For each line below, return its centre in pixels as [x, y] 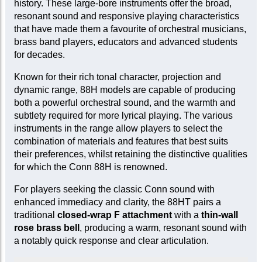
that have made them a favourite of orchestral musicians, [130, 29]
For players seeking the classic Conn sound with [114, 189]
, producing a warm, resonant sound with [163, 228]
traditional [35, 215]
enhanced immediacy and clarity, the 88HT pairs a [117, 202]
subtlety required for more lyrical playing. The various [123, 116]
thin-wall [219, 215]
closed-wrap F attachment [114, 215]
